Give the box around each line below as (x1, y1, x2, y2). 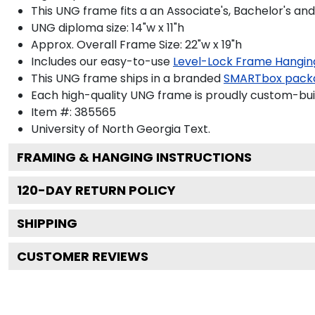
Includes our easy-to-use (31, 53, 170, 70)
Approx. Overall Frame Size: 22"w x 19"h (31, 36, 242, 53)
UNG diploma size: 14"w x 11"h (31, 19, 184, 36)
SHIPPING (17, 214, 77, 232)
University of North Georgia (31, 120, 181, 137)
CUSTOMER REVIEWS (17, 247, 148, 265)
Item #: (31, 103, 75, 120)
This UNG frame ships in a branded (31, 70, 221, 86)
